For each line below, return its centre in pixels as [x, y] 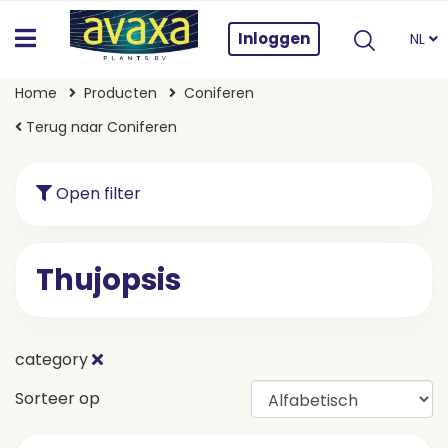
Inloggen [273, 38]
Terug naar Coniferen [99, 127]
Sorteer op [57, 398]
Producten [120, 93]
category [53, 359]
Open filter [96, 193]
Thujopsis [108, 280]
